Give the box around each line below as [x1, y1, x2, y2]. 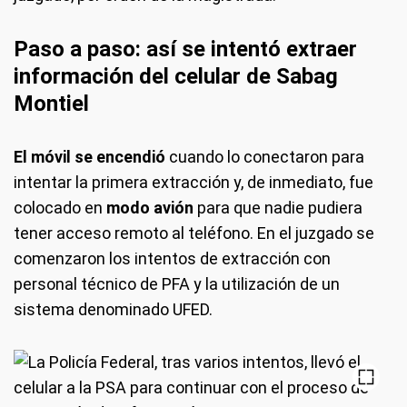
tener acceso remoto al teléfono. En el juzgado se [14, 223, 374, 243]
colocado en [14, 198, 106, 217]
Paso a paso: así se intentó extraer [14, 36, 357, 62]
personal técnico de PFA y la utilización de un [14, 274, 340, 293]
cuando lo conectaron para [169, 147, 364, 166]
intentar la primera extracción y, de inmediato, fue [14, 173, 373, 192]
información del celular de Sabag [14, 64, 338, 89]
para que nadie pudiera [194, 198, 362, 217]
